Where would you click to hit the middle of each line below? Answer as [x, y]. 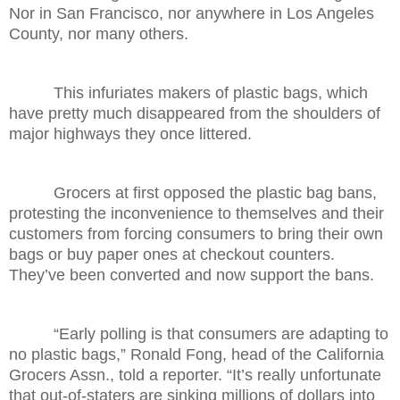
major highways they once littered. [130, 133]
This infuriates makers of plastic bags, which [188, 92]
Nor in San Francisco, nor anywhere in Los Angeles [192, 13]
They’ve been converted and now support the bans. [192, 275]
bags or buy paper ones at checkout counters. [172, 254]
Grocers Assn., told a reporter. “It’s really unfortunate [195, 375]
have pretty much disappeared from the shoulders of [195, 113]
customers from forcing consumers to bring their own [196, 233]
